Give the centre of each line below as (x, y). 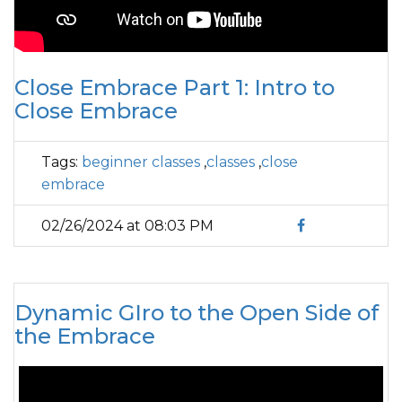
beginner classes (141, 162)
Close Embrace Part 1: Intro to (175, 87)
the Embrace (85, 336)
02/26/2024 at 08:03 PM (127, 226)
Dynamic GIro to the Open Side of (197, 313)
